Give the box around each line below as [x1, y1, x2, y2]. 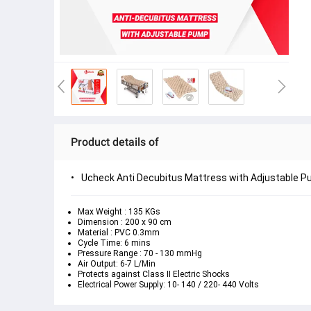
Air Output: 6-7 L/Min [78, 259, 155, 269]
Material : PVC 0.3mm [78, 228, 160, 237]
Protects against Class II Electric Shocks [78, 269, 230, 279]
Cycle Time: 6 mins [78, 238, 151, 248]
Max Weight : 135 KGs [78, 207, 160, 217]
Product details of [71, 135, 159, 149]
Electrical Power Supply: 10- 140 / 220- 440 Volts [78, 280, 259, 289]
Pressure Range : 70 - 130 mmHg [78, 249, 202, 258]
